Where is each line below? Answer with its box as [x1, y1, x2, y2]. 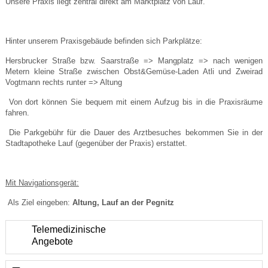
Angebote [31, 236, 73, 246]
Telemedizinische [31, 224, 106, 234]
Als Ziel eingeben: [5, 197, 72, 207]
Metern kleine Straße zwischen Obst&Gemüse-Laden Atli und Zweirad [5, 66, 263, 76]
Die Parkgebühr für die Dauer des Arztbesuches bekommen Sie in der [9, 127, 263, 137]
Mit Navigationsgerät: [5, 178, 79, 187]
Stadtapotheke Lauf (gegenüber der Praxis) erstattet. [5, 138, 187, 148]
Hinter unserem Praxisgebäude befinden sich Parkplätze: [5, 36, 202, 45]
